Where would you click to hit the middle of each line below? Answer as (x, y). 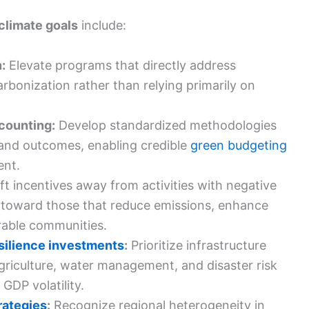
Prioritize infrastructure (197, 245)
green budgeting (239, 145)
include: (102, 26)
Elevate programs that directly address (121, 65)
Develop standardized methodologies (166, 125)
